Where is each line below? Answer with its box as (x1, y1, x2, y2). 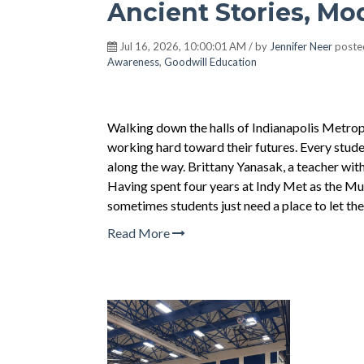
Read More (107, 225, 172, 240)
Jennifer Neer (270, 40, 332, 53)
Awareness (107, 55, 159, 68)
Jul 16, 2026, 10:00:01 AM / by (117, 40, 270, 53)
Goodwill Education (164, 55, 257, 68)
